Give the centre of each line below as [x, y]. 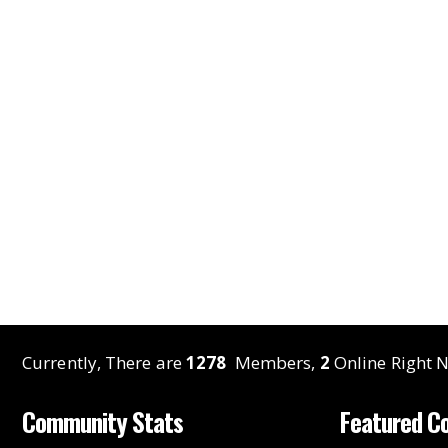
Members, [275, 363]
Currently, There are [104, 363]
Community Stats [102, 422]
